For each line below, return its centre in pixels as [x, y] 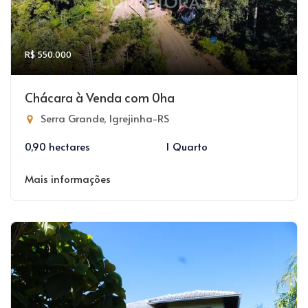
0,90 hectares [57, 146]
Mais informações [68, 178]
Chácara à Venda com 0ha [100, 97]
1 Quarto [187, 146]
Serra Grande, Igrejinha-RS [103, 118]
